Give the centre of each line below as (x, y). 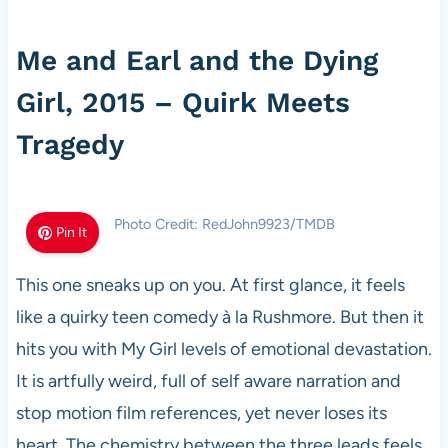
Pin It (72, 232)
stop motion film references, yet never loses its (201, 413)
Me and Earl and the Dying (196, 60)
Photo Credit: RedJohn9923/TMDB (224, 224)
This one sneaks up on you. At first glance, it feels (210, 285)
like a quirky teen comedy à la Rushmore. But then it (219, 317)
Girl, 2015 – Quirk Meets (182, 102)
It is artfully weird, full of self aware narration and (208, 381)
